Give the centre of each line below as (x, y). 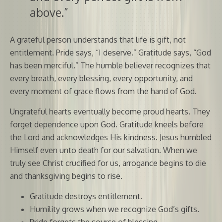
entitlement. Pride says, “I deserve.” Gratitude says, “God (111, 52)
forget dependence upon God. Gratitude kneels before (107, 124)
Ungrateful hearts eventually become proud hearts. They (110, 111)
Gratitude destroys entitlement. (86, 196)
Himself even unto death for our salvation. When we (104, 150)
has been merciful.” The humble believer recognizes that (110, 65)
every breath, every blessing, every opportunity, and (101, 78)
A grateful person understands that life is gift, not (98, 39)
